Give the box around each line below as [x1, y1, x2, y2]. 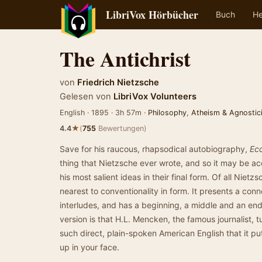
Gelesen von [60, 91, 111, 102]
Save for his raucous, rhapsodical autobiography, [60, 144, 250, 154]
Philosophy [148, 108, 187, 117]
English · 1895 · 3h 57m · [60, 108, 148, 117]
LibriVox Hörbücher [106, 7, 198, 22]
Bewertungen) [96, 124, 147, 133]
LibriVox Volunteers [111, 91, 196, 102]
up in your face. [60, 242, 119, 252]
